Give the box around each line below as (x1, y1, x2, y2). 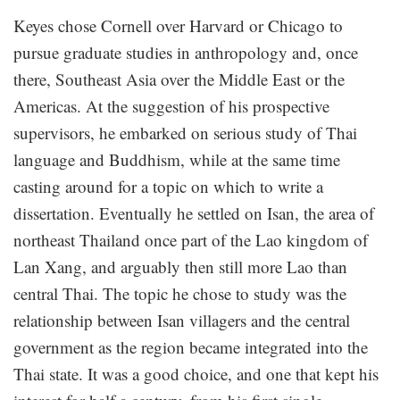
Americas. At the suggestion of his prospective (13, 95, 329, 118)
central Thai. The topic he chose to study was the (13, 282, 346, 305)
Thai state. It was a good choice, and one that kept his (13, 362, 379, 386)
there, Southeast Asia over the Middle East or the (13, 68, 345, 91)
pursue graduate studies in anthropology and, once (13, 41, 358, 64)
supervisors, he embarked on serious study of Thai (13, 121, 357, 145)
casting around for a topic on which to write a (13, 175, 323, 198)
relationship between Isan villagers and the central (13, 309, 350, 332)
